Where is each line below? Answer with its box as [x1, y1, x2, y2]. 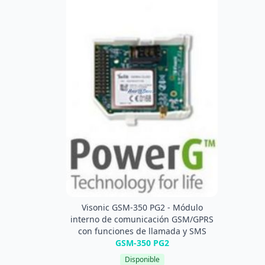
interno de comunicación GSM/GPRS [70, 214, 214, 225]
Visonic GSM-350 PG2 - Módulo [81, 202, 203, 214]
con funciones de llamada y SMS [77, 225, 206, 237]
